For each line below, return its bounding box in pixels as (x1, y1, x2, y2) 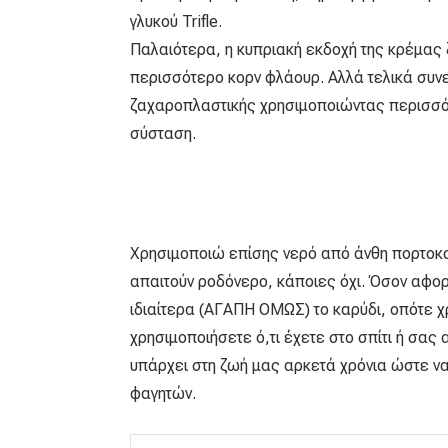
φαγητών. (129, 384, 196, 404)
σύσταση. (129, 124, 196, 144)
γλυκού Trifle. (129, 12, 222, 32)
